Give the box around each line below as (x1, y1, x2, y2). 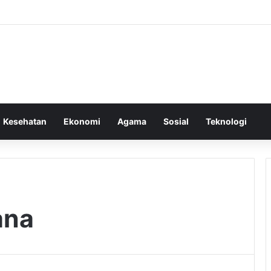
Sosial (163, 116, 189, 126)
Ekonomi (64, 116, 100, 126)
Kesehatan (3, 116, 47, 126)
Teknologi (206, 116, 247, 126)
